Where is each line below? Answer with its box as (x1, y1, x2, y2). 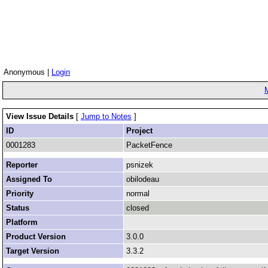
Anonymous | (4, 68, 51, 77)
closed (126, 203, 149, 212)
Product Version (6, 232, 66, 241)
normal (126, 189, 150, 198)
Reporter (6, 160, 38, 169)
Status (6, 203, 29, 212)
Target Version (6, 246, 59, 255)
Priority (6, 189, 33, 198)
